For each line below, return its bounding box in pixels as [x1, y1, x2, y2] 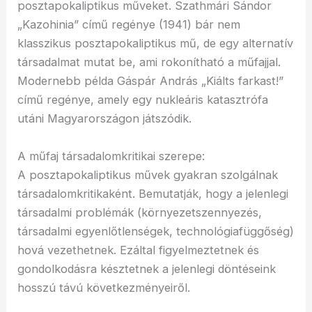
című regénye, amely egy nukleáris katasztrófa [17, 93, 269, 107]
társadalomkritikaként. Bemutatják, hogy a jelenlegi [17, 186, 289, 201]
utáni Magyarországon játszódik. [17, 111, 192, 126]
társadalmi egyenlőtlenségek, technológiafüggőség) [17, 224, 295, 238]
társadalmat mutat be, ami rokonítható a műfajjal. [17, 55, 281, 70]
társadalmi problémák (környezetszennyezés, [17, 205, 263, 219]
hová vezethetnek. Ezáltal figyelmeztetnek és [17, 242, 260, 257]
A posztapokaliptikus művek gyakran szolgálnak [17, 167, 279, 182]
